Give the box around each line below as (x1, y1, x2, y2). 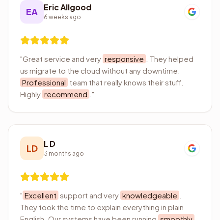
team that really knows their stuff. (68, 78, 184, 87)
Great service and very (23, 54, 103, 63)
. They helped (146, 54, 193, 63)
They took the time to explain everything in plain (20, 202, 184, 212)
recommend (44, 89, 87, 99)
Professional (22, 78, 66, 87)
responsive (105, 54, 144, 63)
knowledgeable (122, 191, 177, 200)
